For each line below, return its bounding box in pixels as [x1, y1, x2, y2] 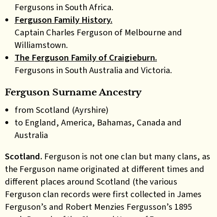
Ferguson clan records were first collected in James [5, 188, 201, 200]
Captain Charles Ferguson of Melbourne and [15, 26, 182, 38]
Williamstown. [15, 39, 68, 51]
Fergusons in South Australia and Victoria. [15, 64, 172, 76]
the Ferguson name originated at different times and [5, 163, 204, 175]
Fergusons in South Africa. [15, 1, 113, 13]
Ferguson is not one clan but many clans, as [44, 150, 210, 162]
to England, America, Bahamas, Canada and [15, 116, 182, 128]
